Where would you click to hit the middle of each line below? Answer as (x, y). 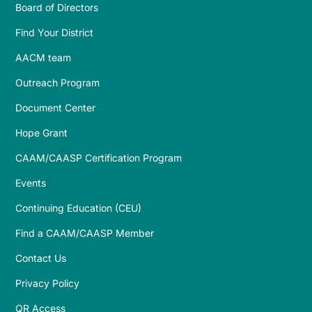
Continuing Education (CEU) (79, 208)
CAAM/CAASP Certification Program (99, 158)
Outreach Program (58, 83)
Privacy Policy (48, 283)
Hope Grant (42, 133)
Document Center (56, 108)
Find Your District (55, 33)
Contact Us (41, 258)
